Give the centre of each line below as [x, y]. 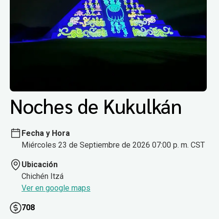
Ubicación [40, 164]
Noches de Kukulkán [96, 106]
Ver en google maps [56, 188]
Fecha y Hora [46, 133]
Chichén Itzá [43, 176]
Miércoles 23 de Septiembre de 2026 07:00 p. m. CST [113, 145]
